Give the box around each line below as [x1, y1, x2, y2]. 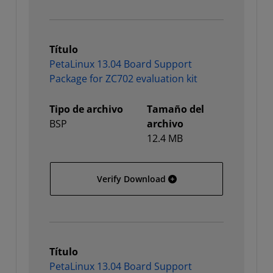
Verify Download [96, 173, 166, 185]
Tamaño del [147, 102, 204, 116]
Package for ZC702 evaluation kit [49, 72, 197, 85]
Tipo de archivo [49, 102, 123, 116]
